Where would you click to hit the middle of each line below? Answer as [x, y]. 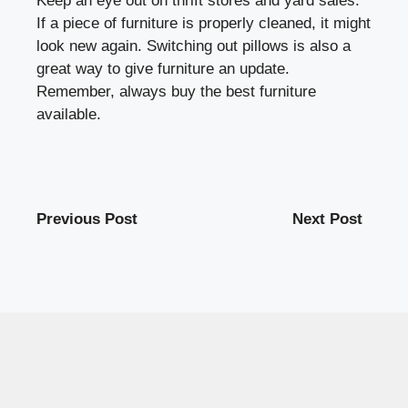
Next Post [327, 219]
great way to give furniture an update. [163, 68]
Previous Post [87, 219]
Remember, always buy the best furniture [176, 91]
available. [69, 114]
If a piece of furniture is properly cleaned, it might [204, 23]
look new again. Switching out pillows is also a [194, 46]
